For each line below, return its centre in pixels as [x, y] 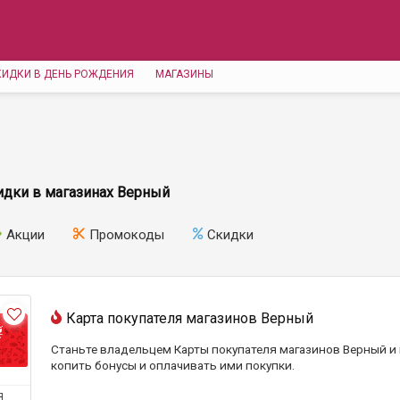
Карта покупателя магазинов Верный [190, 318]
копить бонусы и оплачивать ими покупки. [173, 365]
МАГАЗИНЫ [184, 74]
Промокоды [127, 235]
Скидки [230, 235]
